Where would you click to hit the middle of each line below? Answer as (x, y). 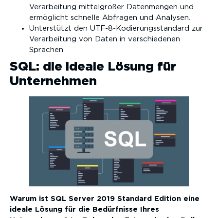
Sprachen (46, 50)
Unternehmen (53, 81)
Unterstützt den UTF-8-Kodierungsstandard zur (116, 28)
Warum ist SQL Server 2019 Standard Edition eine (105, 199)
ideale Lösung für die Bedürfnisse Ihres (84, 209)
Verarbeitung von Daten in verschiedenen (105, 39)
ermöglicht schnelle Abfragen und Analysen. (110, 18)
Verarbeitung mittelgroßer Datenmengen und (111, 7)
